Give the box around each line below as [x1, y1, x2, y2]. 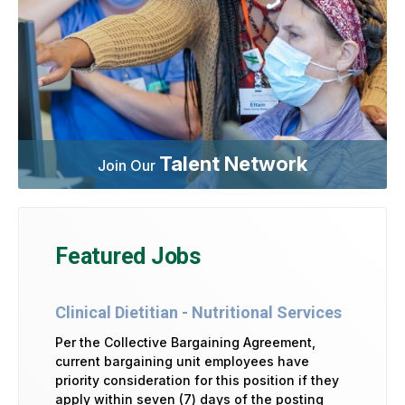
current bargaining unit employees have [55, 353, 309, 369]
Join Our [98, 155, 159, 174]
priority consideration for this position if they [55, 372, 339, 388]
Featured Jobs [55, 242, 201, 269]
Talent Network [159, 150, 307, 175]
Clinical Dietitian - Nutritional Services [55, 302, 342, 322]
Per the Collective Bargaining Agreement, [55, 334, 316, 350]
